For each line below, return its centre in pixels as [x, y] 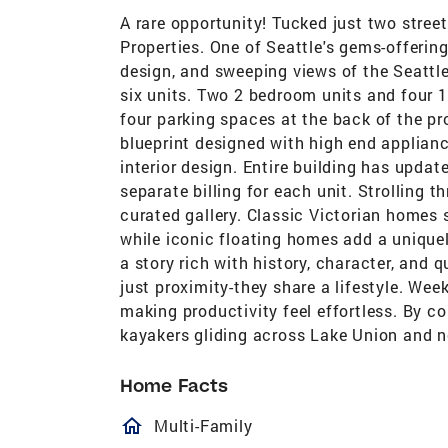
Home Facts [174, 385]
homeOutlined [224, 425]
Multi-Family [203, 425]
